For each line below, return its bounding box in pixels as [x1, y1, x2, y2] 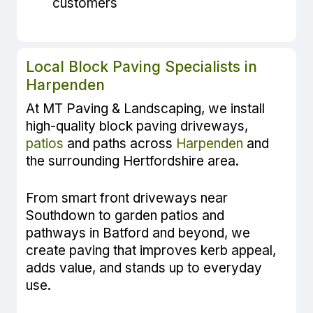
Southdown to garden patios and [26, 208, 225, 224]
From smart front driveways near [26, 190, 228, 207]
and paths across [64, 135, 177, 152]
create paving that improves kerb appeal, [26, 242, 277, 259]
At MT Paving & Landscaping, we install [26, 100, 265, 117]
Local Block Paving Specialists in [26, 57, 258, 75]
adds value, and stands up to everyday [26, 260, 263, 277]
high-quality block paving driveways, [26, 117, 249, 134]
